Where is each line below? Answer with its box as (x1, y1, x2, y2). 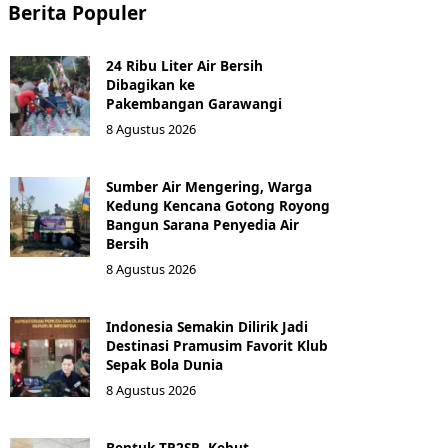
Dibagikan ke (106, 74, 195, 94)
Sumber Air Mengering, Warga (106, 176, 312, 196)
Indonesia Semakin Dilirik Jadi (106, 316, 308, 336)
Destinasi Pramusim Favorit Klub (106, 335, 328, 355)
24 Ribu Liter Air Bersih (106, 55, 263, 75)
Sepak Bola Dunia (106, 354, 223, 374)
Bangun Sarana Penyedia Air (106, 214, 299, 234)
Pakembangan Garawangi (106, 93, 282, 113)
